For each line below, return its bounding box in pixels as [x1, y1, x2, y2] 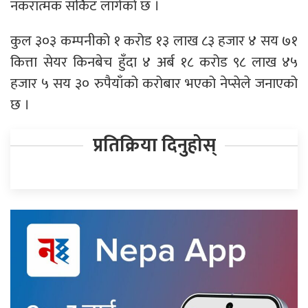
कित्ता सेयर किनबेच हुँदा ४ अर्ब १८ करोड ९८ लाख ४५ [10, 49, 298, 74]
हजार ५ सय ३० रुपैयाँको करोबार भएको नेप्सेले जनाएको [10, 71, 298, 96]
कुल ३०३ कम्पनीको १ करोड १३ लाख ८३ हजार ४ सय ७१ [10, 28, 298, 53]
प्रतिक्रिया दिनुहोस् [92, 129, 216, 161]
